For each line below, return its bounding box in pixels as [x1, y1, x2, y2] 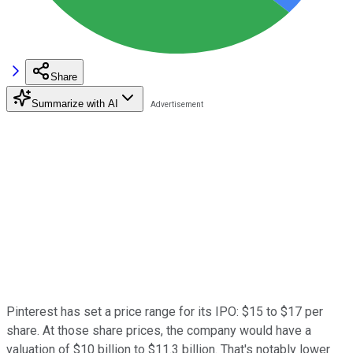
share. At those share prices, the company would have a [6, 322, 311, 338]
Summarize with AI [32, 97, 118, 110]
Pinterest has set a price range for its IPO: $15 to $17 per [6, 303, 323, 319]
